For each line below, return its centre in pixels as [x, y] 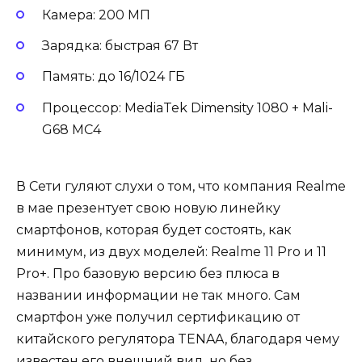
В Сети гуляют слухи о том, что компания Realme [181, 186]
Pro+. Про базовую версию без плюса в [148, 273]
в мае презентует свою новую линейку [148, 208]
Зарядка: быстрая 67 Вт [120, 46]
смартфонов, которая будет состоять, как [154, 229]
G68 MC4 [72, 129]
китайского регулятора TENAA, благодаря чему [178, 339]
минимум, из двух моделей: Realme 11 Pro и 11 [171, 251]
